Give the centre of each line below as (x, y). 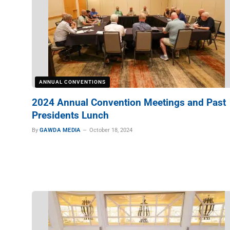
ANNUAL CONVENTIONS (72, 82)
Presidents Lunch (70, 115)
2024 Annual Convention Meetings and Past (129, 102)
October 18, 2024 (111, 130)
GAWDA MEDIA (60, 130)
